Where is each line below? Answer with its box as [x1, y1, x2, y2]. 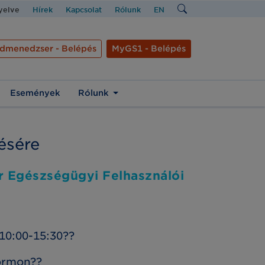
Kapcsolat [66, 5, 102, 14]
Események [9, 88, 60, 98]
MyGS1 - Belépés [112, 44, 186, 54]
